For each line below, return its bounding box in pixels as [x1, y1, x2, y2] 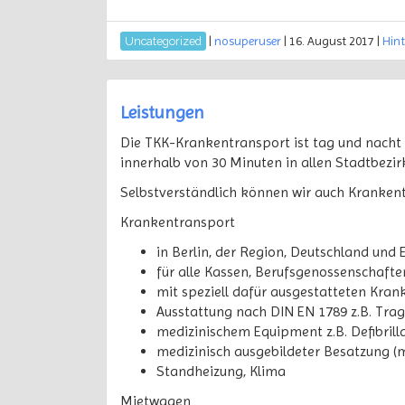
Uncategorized [125, 34, 202, 48]
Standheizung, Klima [156, 363, 286, 380]
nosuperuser [214, 33, 281, 48]
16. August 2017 [289, 33, 374, 48]
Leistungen [120, 102, 204, 123]
